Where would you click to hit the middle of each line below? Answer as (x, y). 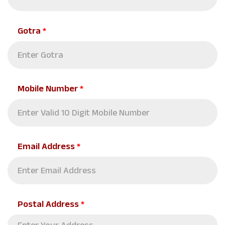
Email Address (47, 148)
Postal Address (49, 205)
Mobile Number (49, 90)
